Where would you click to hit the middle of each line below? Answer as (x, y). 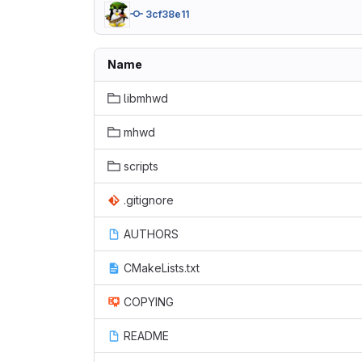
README (146, 336)
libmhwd (146, 98)
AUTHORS (151, 234)
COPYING (149, 302)
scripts (141, 166)
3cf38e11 (167, 14)
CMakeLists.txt (162, 268)
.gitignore (149, 200)
